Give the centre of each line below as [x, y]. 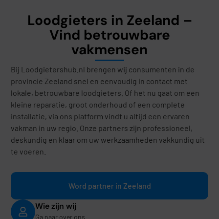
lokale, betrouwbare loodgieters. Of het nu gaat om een [105, 93]
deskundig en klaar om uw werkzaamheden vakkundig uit [108, 140]
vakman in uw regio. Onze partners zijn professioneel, [102, 128]
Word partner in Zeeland [109, 186]
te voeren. [29, 152]
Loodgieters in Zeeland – [109, 21]
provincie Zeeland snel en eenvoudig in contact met [99, 81]
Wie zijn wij [56, 206]
